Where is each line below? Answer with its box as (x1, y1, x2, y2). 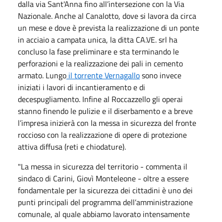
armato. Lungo (18, 69, 66, 81)
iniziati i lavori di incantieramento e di (18, 81, 145, 93)
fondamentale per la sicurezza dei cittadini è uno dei (18, 184, 193, 196)
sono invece (140, 69, 181, 81)
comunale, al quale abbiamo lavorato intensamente (18, 208, 190, 220)
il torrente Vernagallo (66, 69, 140, 81)
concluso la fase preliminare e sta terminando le (18, 46, 179, 57)
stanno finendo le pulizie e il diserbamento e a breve (18, 105, 193, 117)
